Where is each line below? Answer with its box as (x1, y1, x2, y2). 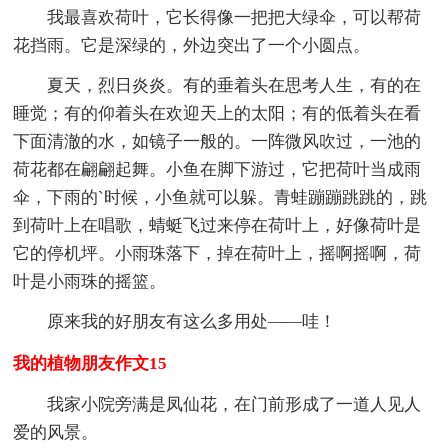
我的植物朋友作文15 (13, 353, 168, 373)
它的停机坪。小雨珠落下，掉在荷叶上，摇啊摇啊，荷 (13, 243, 422, 263)
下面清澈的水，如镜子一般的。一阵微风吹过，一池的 (13, 131, 422, 151)
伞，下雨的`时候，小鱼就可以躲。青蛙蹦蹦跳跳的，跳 (13, 187, 428, 207)
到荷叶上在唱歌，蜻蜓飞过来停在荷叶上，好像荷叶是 (13, 215, 422, 235)
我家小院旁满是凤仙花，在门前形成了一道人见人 (47, 394, 422, 414)
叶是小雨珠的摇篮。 (13, 271, 167, 291)
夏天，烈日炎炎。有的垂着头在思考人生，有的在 (47, 75, 422, 95)
